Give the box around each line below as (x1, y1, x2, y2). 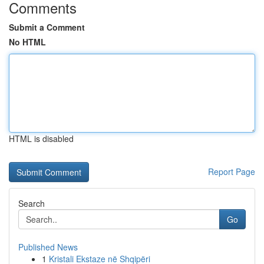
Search (18, 197, 45, 209)
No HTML (9, 36, 46, 48)
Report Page (208, 166, 255, 177)
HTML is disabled (9, 133, 74, 144)
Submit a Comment (9, 21, 85, 33)
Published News (18, 241, 78, 253)
